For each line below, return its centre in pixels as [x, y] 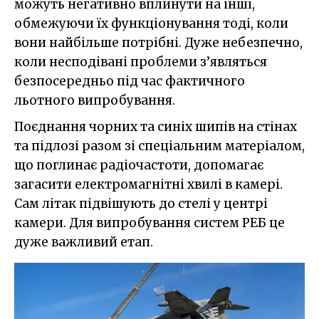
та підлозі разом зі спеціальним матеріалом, [159, 146]
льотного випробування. [95, 100]
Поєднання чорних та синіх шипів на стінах [156, 126]
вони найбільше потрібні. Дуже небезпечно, [158, 42]
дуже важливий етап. [84, 242]
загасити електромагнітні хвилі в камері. [148, 184]
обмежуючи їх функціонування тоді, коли [151, 23]
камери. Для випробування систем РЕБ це [150, 223]
